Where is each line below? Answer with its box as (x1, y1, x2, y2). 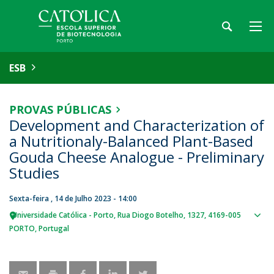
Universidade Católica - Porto (12, 210, 114, 220)
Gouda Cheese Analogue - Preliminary (9, 147, 264, 167)
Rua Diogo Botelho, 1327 (117, 210, 204, 220)
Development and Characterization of (9, 115, 264, 135)
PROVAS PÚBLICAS (9, 102, 111, 117)
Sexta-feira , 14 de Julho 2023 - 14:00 (9, 193, 137, 204)
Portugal (39, 223, 69, 234)
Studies (9, 163, 59, 183)
